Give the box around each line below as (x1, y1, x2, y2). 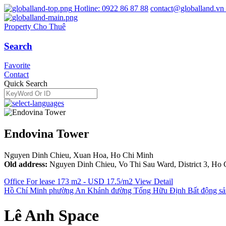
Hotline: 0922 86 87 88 (74, 4, 148, 13)
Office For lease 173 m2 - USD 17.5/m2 (4, 177, 133, 186)
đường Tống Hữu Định (111, 186, 186, 195)
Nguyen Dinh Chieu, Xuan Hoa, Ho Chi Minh (4, 151, 153, 160)
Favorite (4, 61, 30, 70)
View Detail (135, 177, 173, 186)
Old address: (4, 160, 47, 169)
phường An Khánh (49, 186, 109, 195)
